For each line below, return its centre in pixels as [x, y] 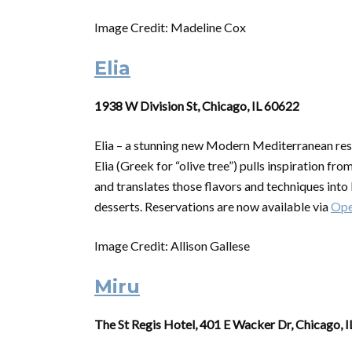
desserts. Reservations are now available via [213, 206]
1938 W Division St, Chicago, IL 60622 [197, 106]
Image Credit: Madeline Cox [170, 27]
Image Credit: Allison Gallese [172, 246]
